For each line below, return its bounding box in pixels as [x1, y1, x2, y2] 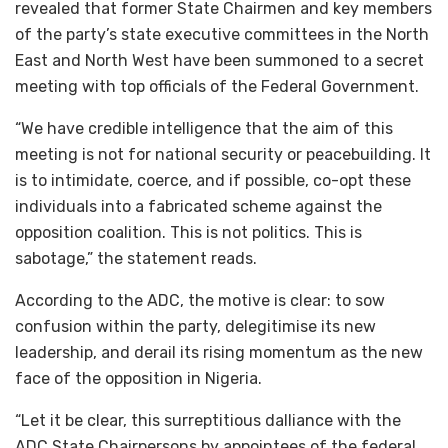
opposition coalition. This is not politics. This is [15, 222, 362, 242]
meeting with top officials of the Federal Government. [15, 76, 419, 96]
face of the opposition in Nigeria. [15, 368, 262, 388]
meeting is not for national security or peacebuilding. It [15, 144, 431, 164]
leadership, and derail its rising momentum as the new [15, 342, 423, 362]
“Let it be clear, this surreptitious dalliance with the [15, 410, 401, 430]
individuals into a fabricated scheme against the [15, 196, 382, 216]
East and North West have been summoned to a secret [15, 50, 424, 70]
